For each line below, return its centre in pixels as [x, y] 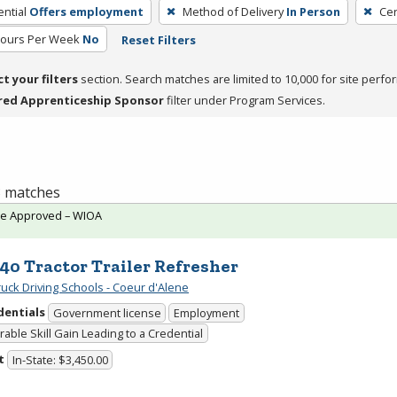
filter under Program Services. [245, 100]
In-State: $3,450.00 [60, 360]
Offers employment [86, 11]
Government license [107, 313]
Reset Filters [158, 39]
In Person [313, 11]
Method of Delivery [233, 11]
